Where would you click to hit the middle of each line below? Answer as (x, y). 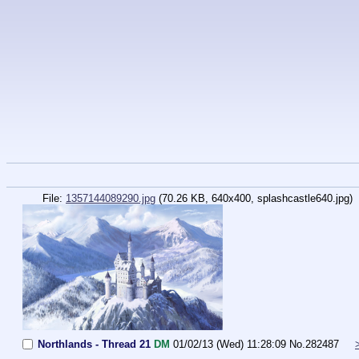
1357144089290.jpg (111, 199)
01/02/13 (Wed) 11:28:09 (230, 345)
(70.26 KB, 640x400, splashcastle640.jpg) (256, 199)
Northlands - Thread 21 (94, 345)
